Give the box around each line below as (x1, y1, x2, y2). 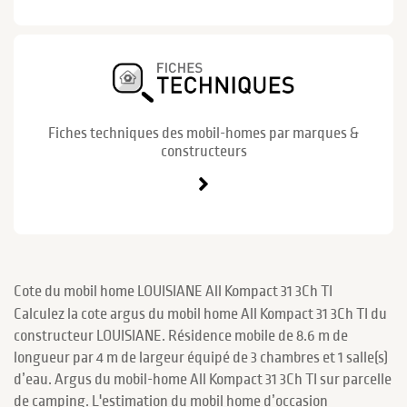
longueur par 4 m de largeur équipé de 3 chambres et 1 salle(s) (14, 349, 388, 366)
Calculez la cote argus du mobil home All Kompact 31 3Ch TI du (14, 305, 387, 323)
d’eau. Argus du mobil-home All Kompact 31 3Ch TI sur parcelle (14, 371, 392, 388)
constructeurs (160, 143, 247, 160)
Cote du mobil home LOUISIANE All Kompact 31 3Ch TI (14, 283, 333, 300)
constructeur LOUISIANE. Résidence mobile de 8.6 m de (14, 327, 348, 344)
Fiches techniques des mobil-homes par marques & (48, 124, 359, 142)
